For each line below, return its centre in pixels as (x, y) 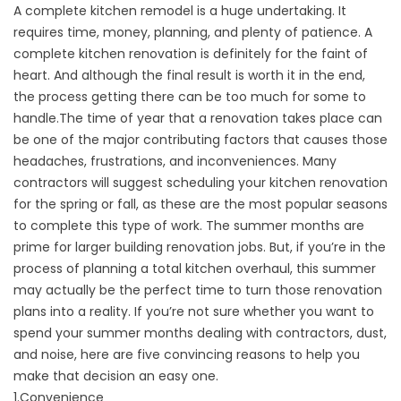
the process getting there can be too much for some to (190, 97)
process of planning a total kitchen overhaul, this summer (195, 269)
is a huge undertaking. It (270, 11)
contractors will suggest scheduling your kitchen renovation (200, 183)
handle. (36, 118)
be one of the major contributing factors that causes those (200, 140)
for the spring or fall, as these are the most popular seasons (200, 204)
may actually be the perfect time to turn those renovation (198, 290)
